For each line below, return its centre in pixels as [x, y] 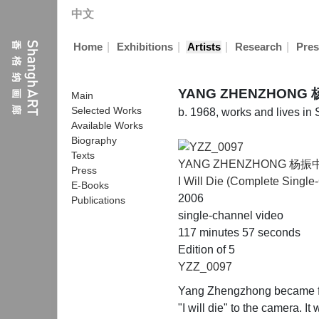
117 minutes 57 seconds [239, 232]
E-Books [90, 185]
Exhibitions [145, 47]
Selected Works [106, 110]
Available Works [107, 125]
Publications [98, 200]
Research [258, 47]
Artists [204, 47]
